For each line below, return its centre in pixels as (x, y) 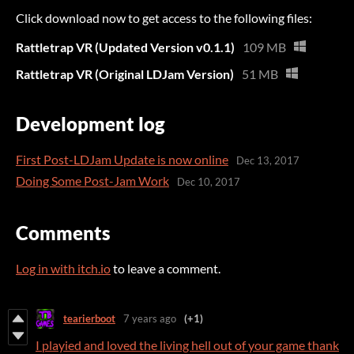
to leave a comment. (166, 268)
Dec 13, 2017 (268, 161)
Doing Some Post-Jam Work (92, 180)
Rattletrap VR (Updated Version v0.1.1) (125, 47)
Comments (63, 232)
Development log (90, 123)
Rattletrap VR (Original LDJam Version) (125, 74)
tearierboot (89, 319)
